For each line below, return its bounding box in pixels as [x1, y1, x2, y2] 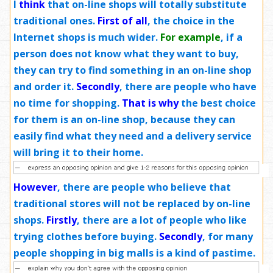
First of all [97, 13, 147, 27]
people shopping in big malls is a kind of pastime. [13, 246, 258, 260]
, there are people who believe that [57, 180, 231, 194]
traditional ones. [13, 13, 97, 27]
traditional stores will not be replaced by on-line [13, 196, 250, 210]
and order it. [13, 79, 76, 93]
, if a [221, 30, 243, 44]
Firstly [46, 213, 77, 227]
